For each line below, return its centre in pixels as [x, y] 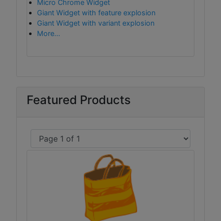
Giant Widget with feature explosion [96, 13]
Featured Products [79, 100]
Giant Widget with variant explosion [96, 23]
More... [49, 33]
